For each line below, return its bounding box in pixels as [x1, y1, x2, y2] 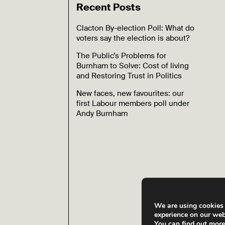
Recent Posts [76, 1, 141, 14]
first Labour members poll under [76, 98, 190, 108]
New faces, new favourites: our [76, 88, 184, 98]
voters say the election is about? [76, 33, 190, 43]
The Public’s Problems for [76, 51, 167, 61]
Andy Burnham [76, 108, 128, 119]
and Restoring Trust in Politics [76, 71, 182, 81]
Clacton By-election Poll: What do [76, 23, 195, 33]
